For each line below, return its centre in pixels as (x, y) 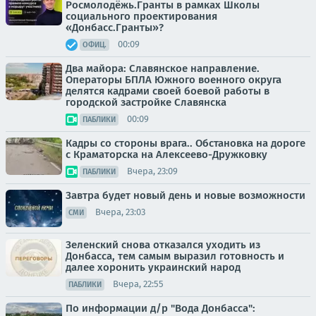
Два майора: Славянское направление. (163, 68)
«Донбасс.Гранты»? (115, 27)
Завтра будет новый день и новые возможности (186, 195)
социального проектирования (141, 16)
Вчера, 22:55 (138, 284)
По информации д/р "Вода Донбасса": (160, 308)
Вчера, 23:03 (120, 212)
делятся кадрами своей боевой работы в (168, 91)
